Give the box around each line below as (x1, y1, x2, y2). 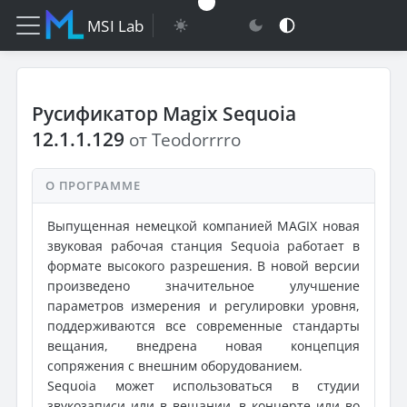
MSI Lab (87, 15, 144, 36)
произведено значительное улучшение (47, 277, 360, 294)
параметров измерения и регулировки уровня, (47, 297, 360, 314)
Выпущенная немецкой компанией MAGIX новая (47, 217, 360, 234)
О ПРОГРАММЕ (45, 177, 141, 194)
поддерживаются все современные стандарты (47, 317, 360, 334)
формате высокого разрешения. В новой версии (47, 257, 360, 274)
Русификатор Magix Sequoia (32, 101, 296, 126)
